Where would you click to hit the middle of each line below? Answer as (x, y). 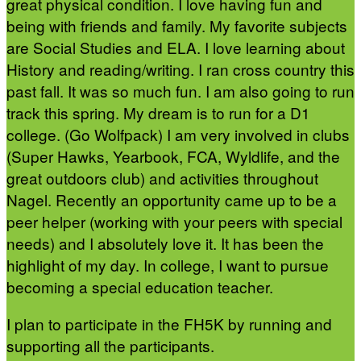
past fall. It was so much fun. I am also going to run (180, 91)
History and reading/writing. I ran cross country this (180, 69)
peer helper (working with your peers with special (174, 222)
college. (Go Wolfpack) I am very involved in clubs (178, 135)
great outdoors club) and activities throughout (162, 178)
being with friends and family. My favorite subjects (177, 26)
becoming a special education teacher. (142, 287)
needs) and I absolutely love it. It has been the (165, 243)
